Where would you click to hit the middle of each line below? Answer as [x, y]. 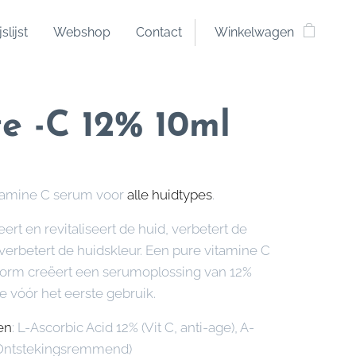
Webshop [82, 32]
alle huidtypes [170, 195]
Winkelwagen [254, 32]
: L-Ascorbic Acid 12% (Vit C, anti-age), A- [133, 327]
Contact [159, 32]
